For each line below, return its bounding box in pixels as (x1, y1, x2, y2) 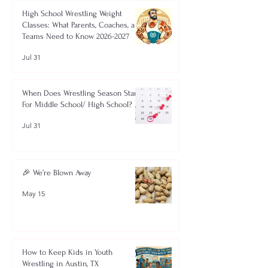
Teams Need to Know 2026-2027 (22, 32, 129, 41)
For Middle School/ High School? (22, 100, 132, 109)
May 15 (22, 188, 45, 198)
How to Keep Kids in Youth (22, 248, 112, 257)
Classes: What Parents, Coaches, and (22, 20, 143, 29)
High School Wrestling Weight (22, 9, 122, 18)
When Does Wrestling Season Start (22, 89, 139, 98)
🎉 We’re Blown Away (22, 168, 92, 177)
